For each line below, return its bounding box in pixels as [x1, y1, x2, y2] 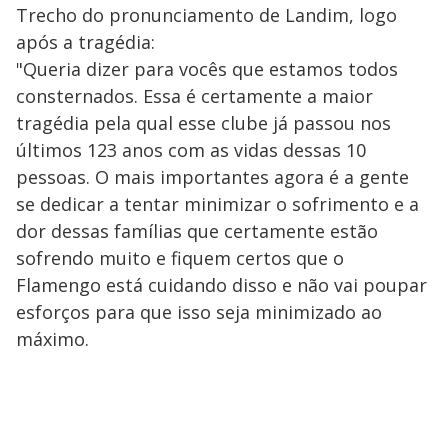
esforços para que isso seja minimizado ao [16, 300, 382, 325]
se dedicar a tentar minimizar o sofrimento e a [16, 192, 419, 217]
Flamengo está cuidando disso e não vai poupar [16, 273, 427, 298]
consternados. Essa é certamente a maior [16, 84, 373, 109]
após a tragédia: [16, 30, 155, 55]
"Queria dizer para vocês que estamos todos [16, 57, 398, 82]
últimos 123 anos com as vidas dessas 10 [16, 138, 366, 163]
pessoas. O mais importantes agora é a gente [16, 165, 409, 190]
